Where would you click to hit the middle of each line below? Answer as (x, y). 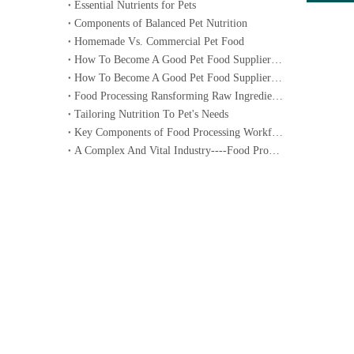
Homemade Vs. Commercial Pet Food (159, 41)
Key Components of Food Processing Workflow (277, 132)
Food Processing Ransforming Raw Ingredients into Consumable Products (277, 96)
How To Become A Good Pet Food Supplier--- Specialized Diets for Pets (277, 59)
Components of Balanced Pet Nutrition (161, 23)
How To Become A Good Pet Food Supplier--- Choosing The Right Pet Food (277, 77)
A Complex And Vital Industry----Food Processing (274, 150)
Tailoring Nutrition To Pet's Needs (151, 114)
